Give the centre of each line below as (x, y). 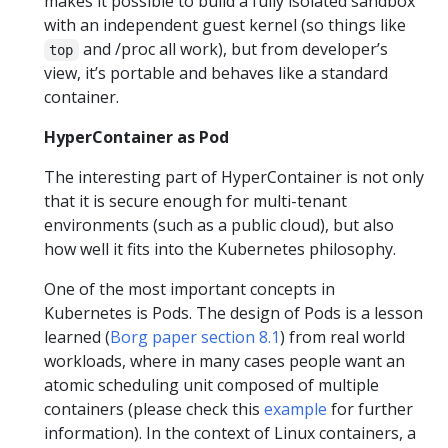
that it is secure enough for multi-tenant (195, 201)
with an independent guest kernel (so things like (225, 25)
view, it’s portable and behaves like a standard (216, 73)
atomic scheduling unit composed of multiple (211, 385)
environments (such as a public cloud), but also (219, 225)
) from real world (342, 337)
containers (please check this (154, 409)
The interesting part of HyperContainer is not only (234, 177)
